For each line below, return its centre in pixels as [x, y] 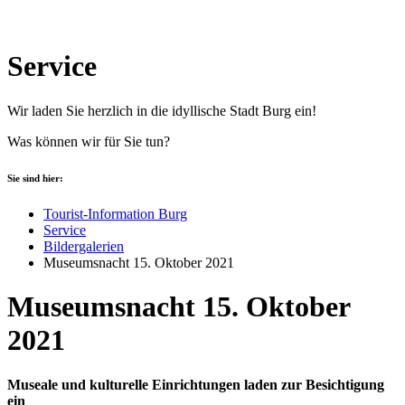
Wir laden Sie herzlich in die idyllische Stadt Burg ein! [162, 110]
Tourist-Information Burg [115, 213]
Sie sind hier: [35, 178]
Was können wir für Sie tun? [89, 141]
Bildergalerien [84, 246]
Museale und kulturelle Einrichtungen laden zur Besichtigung [196, 384]
